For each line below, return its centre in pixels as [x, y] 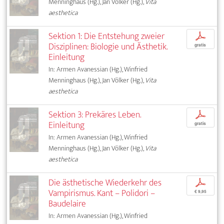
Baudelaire [67, 203]
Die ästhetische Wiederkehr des [105, 182]
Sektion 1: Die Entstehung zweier [107, 36]
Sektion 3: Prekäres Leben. [95, 114]
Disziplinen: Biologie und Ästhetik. [108, 46]
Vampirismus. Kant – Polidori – [102, 193]
